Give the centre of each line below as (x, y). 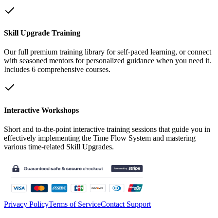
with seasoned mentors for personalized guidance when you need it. (108, 61)
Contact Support (126, 204)
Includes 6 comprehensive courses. (57, 70)
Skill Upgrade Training (42, 33)
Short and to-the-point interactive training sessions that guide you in (107, 129)
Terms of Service (75, 204)
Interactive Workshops (41, 110)
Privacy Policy (26, 204)
